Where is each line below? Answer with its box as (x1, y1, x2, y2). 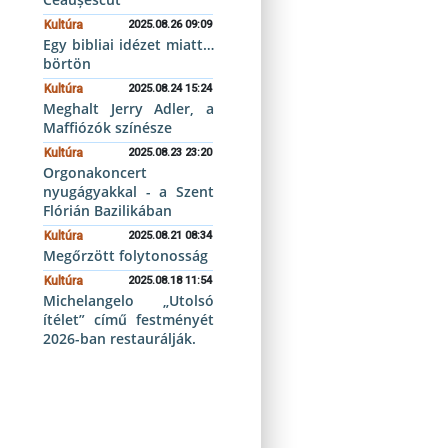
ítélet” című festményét (43, 310, 214, 329)
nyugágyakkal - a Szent (43, 182, 214, 201)
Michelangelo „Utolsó (43, 291, 214, 310)
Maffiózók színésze (43, 118, 173, 137)
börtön (43, 54, 92, 73)
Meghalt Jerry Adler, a (43, 99, 214, 118)
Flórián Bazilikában (43, 201, 173, 220)
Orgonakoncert (43, 163, 148, 182)
